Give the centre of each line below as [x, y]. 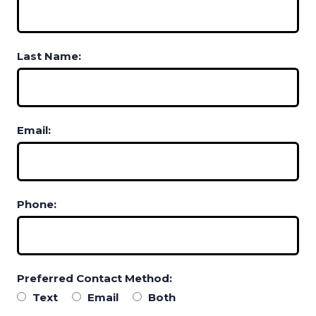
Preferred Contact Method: [95, 278]
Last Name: [49, 56]
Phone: [37, 204]
